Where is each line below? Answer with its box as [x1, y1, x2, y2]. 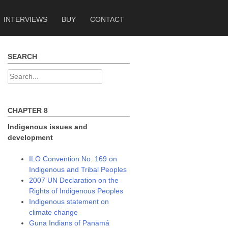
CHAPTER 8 [8, 106, 48, 115]
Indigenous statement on [29, 197, 109, 206]
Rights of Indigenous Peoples [29, 187, 124, 195]
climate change [29, 208, 78, 216]
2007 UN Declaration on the [29, 176, 119, 184]
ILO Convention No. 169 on [29, 155, 118, 163]
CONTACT [90, 15, 124, 23]
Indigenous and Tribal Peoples [29, 165, 127, 174]
